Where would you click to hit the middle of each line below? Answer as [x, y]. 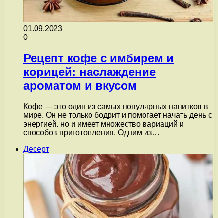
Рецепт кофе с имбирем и [99, 58]
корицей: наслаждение [90, 72]
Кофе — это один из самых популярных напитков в [116, 106]
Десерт [36, 149]
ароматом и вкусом [80, 85]
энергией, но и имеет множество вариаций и [104, 124]
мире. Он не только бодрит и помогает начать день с [118, 115]
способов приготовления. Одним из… [91, 132]
